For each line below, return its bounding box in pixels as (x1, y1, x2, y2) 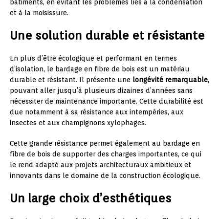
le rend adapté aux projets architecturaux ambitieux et (10, 161, 191, 169)
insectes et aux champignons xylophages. (10, 119, 146, 127)
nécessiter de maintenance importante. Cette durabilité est (10, 97, 203, 106)
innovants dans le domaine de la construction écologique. (10, 172, 200, 180)
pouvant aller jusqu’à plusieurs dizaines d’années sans (10, 87, 193, 95)
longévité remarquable (132, 76, 208, 84)
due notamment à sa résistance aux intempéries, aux (10, 108, 183, 116)
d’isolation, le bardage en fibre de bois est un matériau (10, 65, 190, 73)
